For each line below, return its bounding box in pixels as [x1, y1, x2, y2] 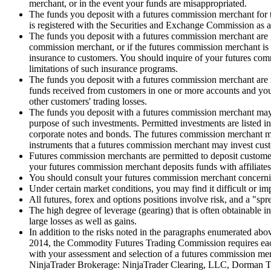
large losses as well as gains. [29, 215, 137, 226]
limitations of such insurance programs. [29, 63, 178, 74]
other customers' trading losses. [29, 96, 147, 106]
